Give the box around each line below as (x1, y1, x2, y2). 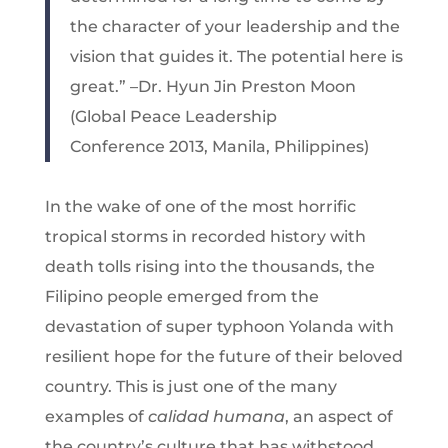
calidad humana (147, 406, 285, 426)
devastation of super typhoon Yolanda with (44, 316, 394, 336)
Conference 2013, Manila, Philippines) (69, 136, 369, 156)
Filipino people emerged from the (44, 286, 319, 306)
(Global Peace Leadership (69, 106, 277, 126)
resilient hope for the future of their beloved (44, 346, 403, 366)
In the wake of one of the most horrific (44, 196, 356, 216)
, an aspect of (284, 406, 393, 426)
